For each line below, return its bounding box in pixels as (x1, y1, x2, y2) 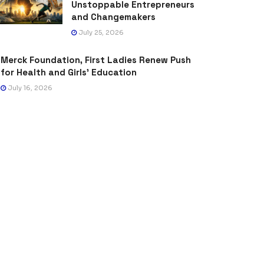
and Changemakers (71, 11, 156, 23)
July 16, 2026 (6, 84, 52, 93)
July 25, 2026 (77, 28, 124, 37)
